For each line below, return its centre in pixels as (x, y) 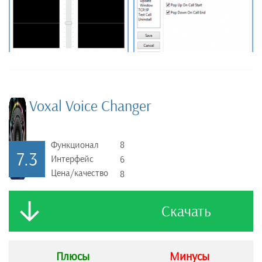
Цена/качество (80, 173)
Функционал (75, 145)
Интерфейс (72, 159)
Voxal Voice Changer (90, 106)
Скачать (186, 212)
